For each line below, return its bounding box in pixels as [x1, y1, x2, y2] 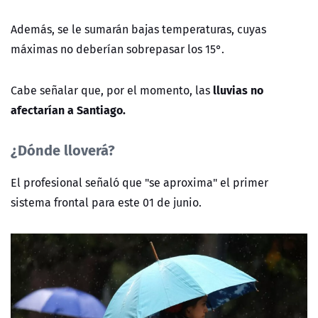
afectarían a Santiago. [11, 101, 126, 119]
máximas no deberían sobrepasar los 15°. [11, 40, 227, 58]
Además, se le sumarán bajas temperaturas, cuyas [11, 21, 266, 38]
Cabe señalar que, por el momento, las [11, 82, 210, 99]
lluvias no [213, 81, 263, 99]
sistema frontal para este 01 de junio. [11, 194, 202, 212]
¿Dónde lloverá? [11, 138, 115, 161]
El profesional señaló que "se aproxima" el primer [11, 174, 268, 192]
